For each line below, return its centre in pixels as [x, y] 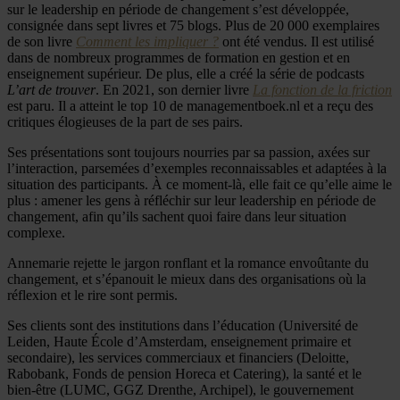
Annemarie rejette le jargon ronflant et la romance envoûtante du [188, 262]
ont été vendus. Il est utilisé [296, 41]
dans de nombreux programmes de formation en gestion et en [179, 57]
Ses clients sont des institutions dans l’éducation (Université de [183, 325]
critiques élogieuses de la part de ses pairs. [125, 121]
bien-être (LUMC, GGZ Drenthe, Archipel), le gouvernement [180, 389]
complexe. [36, 232]
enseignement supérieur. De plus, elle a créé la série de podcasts [186, 73]
